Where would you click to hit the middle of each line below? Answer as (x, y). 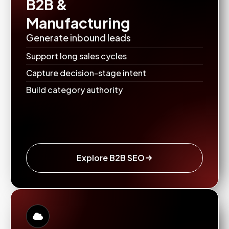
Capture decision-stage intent (86, 73)
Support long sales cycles (76, 56)
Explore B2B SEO (110, 158)
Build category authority (74, 90)
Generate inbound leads (78, 38)
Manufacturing (78, 23)
